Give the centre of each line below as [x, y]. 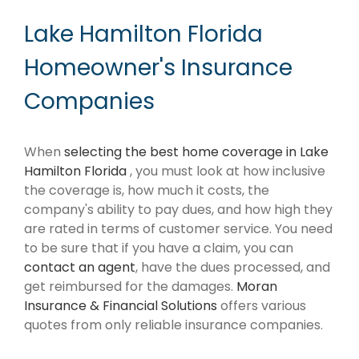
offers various [262, 306]
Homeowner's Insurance [158, 67]
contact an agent [80, 268]
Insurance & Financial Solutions [121, 306]
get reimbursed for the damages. [130, 287]
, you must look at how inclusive [228, 171]
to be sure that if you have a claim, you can [159, 248]
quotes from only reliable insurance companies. [173, 325]
